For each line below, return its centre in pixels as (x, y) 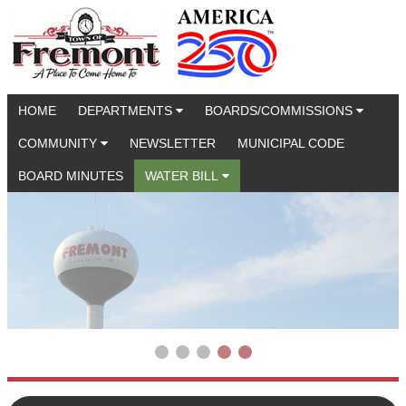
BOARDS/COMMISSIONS (280, 111)
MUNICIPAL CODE (291, 143)
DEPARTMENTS (127, 111)
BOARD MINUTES (71, 176)
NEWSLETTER (173, 143)
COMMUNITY (59, 143)
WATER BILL (184, 176)
